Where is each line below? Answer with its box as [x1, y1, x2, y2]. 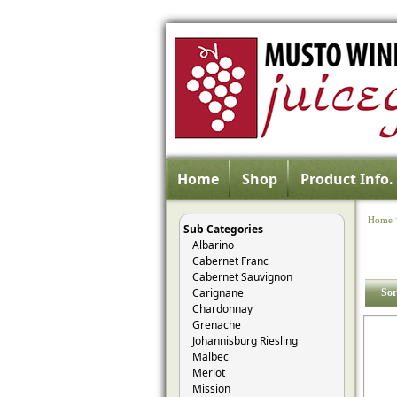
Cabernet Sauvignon [192, 269, 292, 284]
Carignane [192, 285, 244, 300]
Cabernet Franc [192, 253, 269, 269]
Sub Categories [183, 222, 263, 237]
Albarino [192, 237, 234, 253]
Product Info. [300, 169, 393, 189]
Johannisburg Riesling [192, 333, 298, 348]
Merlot [192, 365, 225, 380]
